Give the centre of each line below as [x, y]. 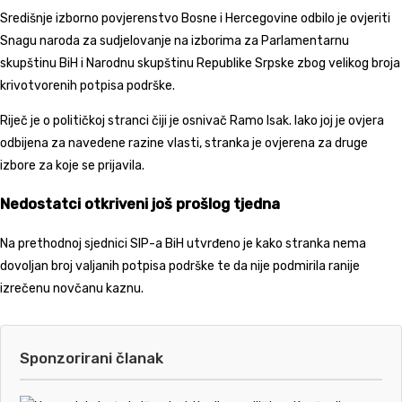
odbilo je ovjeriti [344, 18]
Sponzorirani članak [92, 358]
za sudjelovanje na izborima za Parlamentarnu [214, 40]
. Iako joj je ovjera [336, 120]
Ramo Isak [259, 120]
